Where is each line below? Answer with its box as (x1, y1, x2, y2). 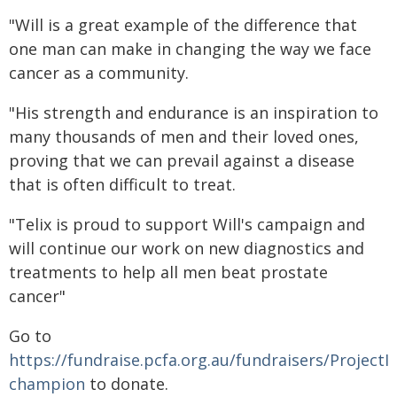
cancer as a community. (9, 62, 189, 83)
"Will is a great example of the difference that (9, 14, 357, 35)
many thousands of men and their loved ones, (9, 126, 359, 147)
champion (9, 373, 85, 394)
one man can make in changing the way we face (9, 38, 371, 59)
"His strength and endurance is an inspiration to (9, 102, 378, 123)
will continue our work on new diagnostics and (9, 237, 364, 259)
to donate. (85, 373, 168, 394)
